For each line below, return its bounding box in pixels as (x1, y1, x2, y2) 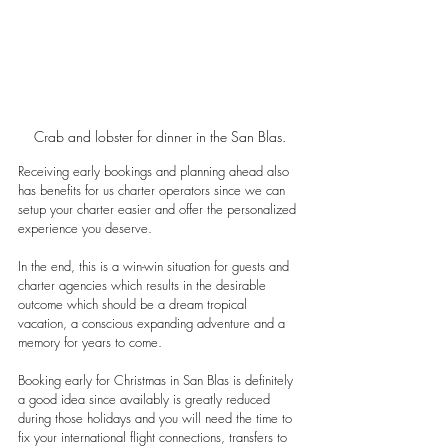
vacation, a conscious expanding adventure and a (18, 314, 289, 333)
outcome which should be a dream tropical (18, 295, 251, 314)
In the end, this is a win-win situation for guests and (18, 257, 293, 276)
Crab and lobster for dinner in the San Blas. (34, 127, 286, 147)
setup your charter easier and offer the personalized (18, 200, 300, 219)
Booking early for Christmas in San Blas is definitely (18, 371, 297, 390)
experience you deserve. (18, 219, 152, 238)
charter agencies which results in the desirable (18, 276, 270, 295)
